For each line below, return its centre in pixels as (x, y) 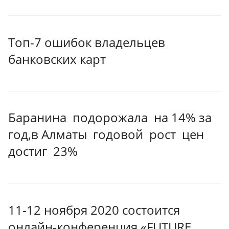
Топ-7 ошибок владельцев (87, 42)
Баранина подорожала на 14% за (111, 118)
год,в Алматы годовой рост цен (108, 134)
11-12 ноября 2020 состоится (94, 210)
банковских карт (57, 59)
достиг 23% (43, 151)
